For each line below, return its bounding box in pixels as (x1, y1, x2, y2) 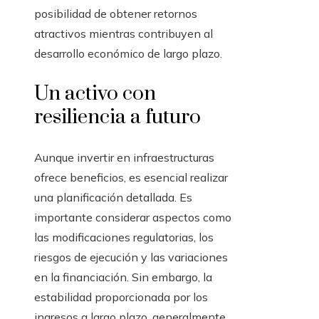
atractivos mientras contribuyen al (34, 26, 213, 41)
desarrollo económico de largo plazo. (34, 46, 222, 61)
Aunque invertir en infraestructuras (34, 150, 214, 165)
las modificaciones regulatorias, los (34, 230, 214, 245)
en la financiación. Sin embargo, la (34, 270, 212, 285)
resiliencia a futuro (34, 105, 201, 130)
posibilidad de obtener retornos (34, 6, 197, 21)
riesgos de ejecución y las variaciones (34, 250, 228, 265)
